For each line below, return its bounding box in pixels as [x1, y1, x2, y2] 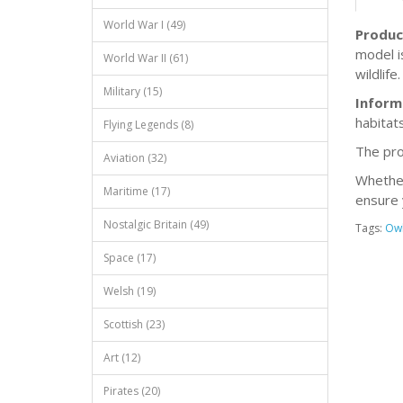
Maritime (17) [103, 184, 170, 199]
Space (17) [103, 250, 156, 265]
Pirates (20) [103, 383, 160, 399]
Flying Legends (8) [103, 117, 193, 132]
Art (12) [103, 350, 140, 365]
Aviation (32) [103, 150, 166, 166]
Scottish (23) [103, 317, 165, 332]
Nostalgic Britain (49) [103, 217, 209, 232]
